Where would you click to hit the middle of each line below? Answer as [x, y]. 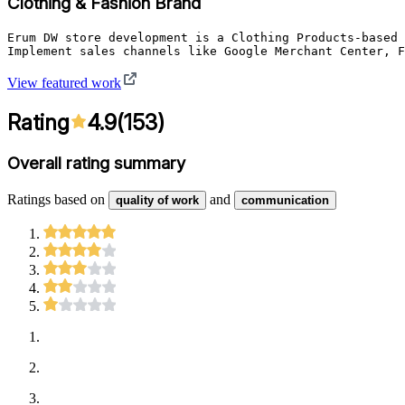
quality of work [157, 201]
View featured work [64, 82]
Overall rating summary [96, 164]
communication [285, 201]
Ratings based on [56, 200]
